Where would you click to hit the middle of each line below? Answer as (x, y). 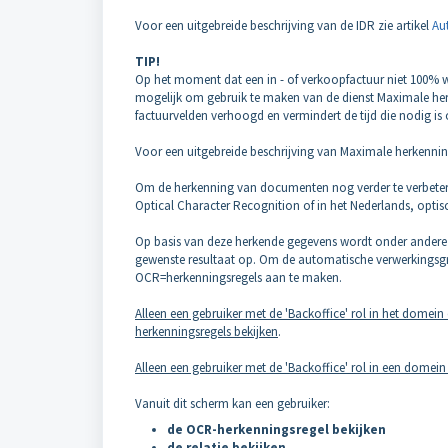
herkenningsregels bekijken (206, 331)
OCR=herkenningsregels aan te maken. (240, 277)
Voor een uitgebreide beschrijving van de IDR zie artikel (283, 25)
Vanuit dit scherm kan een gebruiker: (232, 403)
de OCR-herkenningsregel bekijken (276, 429)
